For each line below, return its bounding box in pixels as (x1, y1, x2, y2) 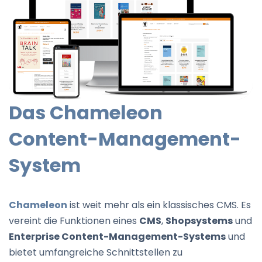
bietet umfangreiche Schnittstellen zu (9, 246, 182, 260)
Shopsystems (166, 214, 233, 228)
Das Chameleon (9, 99, 163, 126)
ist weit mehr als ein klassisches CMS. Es (67, 198, 251, 212)
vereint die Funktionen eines (9, 214, 139, 228)
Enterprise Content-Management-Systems (9, 230, 226, 244)
